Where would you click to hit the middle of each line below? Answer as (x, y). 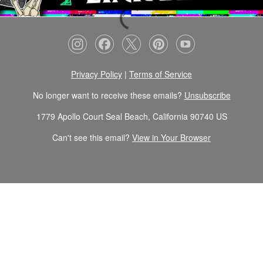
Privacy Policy (97, 74)
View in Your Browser (171, 137)
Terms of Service (161, 74)
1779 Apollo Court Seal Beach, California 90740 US (131, 116)
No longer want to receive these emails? (108, 95)
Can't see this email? (92, 137)
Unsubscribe (207, 95)
